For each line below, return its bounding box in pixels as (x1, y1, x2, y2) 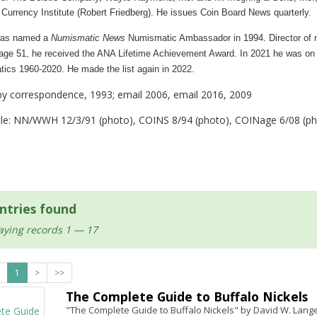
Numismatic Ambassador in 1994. (125, 33, 269, 43)
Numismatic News (50, 33, 125, 43)
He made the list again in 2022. (67, 64, 195, 74)
